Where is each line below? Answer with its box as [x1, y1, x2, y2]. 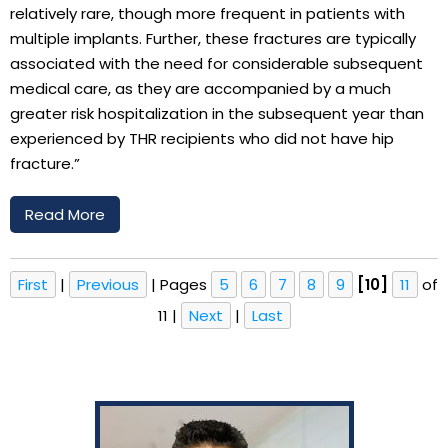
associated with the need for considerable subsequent [10, 52, 423, 74]
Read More [25, 203, 105, 225]
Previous [77, 273, 139, 295]
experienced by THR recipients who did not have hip [10, 127, 394, 149]
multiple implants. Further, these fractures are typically [10, 27, 416, 49]
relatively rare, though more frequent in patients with [10, 2, 405, 24]
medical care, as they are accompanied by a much [10, 77, 391, 99]
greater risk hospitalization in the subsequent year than [10, 102, 424, 124]
